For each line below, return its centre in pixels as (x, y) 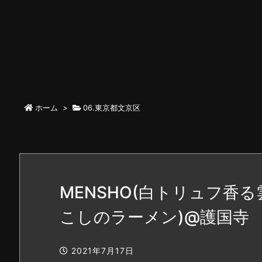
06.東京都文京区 (112, 108)
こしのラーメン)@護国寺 (154, 217)
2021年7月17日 (103, 251)
